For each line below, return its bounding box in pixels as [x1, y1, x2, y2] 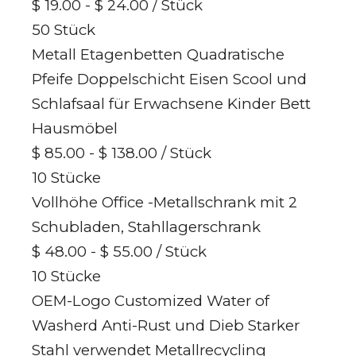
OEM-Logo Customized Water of [32, 291, 269, 310]
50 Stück [32, 20, 95, 39]
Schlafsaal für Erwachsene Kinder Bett [32, 94, 311, 113]
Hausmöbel [32, 118, 118, 137]
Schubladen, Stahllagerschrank [32, 217, 261, 236]
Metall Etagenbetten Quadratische [32, 44, 284, 64]
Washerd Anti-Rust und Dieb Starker [32, 315, 300, 335]
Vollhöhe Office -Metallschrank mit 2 [32, 192, 297, 211]
